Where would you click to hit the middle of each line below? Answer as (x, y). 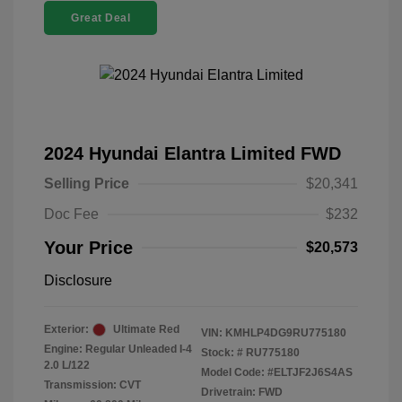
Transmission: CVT (92, 385)
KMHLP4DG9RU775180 (286, 333)
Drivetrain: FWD (242, 392)
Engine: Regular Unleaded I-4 (118, 349)
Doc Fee (71, 214)
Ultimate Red (146, 329)
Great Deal (100, 18)
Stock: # (222, 353)
